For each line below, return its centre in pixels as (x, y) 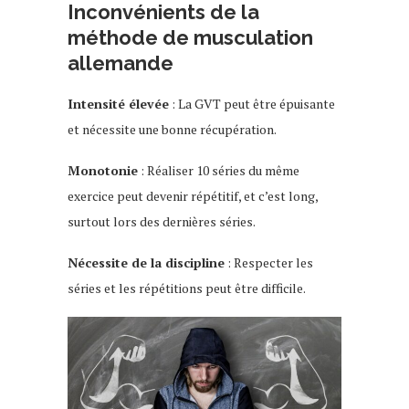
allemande (121, 63)
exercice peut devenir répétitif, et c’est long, (193, 195)
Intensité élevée (118, 103)
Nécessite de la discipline (146, 262)
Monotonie (103, 170)
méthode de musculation (190, 37)
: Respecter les (269, 262)
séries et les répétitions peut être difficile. (187, 288)
